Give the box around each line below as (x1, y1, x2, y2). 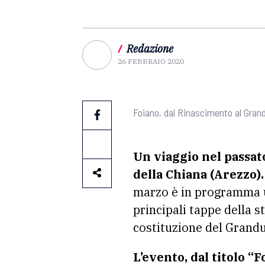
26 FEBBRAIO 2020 (118, 57, 184, 66)
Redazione (127, 42, 173, 56)
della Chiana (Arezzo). (133, 166, 264, 182)
